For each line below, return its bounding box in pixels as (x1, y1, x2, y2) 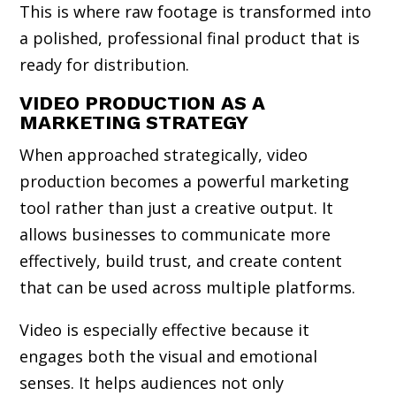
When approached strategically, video (19, 143, 308, 165)
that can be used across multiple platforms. (19, 276, 356, 298)
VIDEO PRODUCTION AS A (19, 91, 266, 114)
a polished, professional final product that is (19, 27, 361, 49)
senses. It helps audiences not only (19, 371, 285, 393)
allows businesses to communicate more (19, 223, 331, 245)
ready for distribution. (19, 53, 190, 75)
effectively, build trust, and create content (19, 249, 343, 271)
